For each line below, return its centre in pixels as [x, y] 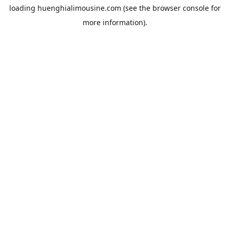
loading [23, 8]
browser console [181, 8]
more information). [115, 22]
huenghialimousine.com [79, 8]
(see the [136, 8]
